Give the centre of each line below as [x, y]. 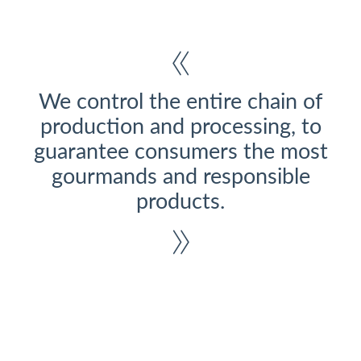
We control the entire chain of [180, 102]
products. [180, 202]
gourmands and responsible [180, 177]
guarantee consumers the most [180, 152]
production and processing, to [180, 127]
